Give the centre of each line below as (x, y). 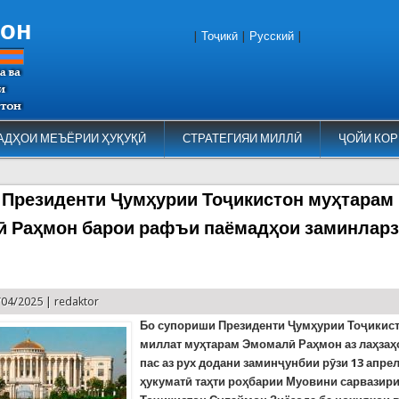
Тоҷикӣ (220, 36)
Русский (272, 36)
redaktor (77, 301)
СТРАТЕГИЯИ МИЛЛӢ (242, 138)
